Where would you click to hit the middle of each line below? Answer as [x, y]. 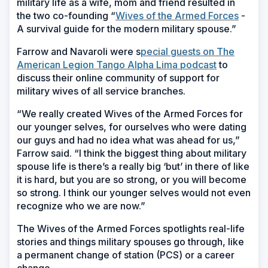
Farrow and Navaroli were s [79, 52]
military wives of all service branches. [101, 91]
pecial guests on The [188, 52]
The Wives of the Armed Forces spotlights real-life [131, 229]
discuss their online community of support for [118, 78]
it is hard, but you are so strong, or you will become [132, 180]
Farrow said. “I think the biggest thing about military [132, 153]
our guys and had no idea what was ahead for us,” [128, 140]
